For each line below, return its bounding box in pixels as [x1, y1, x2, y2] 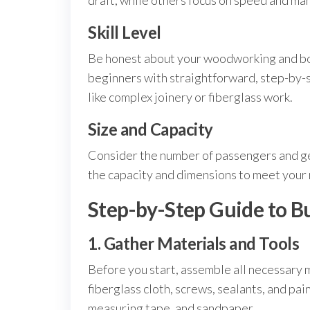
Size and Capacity [88, 119, 213, 139]
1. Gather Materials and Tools [88, 233, 300, 253]
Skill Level [88, 22, 161, 42]
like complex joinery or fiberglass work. [88, 89, 293, 104]
